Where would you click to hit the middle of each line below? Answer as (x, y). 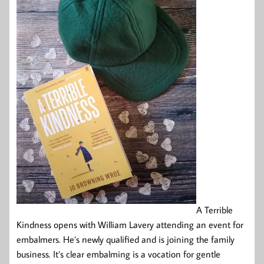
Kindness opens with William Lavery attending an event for (130, 224)
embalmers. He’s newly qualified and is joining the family (126, 239)
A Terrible (214, 209)
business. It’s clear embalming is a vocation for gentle (118, 254)
